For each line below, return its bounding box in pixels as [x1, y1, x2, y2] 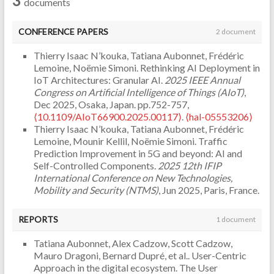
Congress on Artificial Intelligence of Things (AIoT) [33, 86, 244, 98]
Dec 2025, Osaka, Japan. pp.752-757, [33, 98, 189, 110]
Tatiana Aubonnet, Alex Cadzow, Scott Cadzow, [33, 237, 232, 249]
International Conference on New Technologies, [33, 171, 232, 183]
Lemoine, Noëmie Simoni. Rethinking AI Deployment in [33, 61, 260, 73]
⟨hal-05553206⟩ [185, 110, 253, 122]
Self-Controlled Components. [33, 159, 158, 171]
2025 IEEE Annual [164, 73, 240, 86]
